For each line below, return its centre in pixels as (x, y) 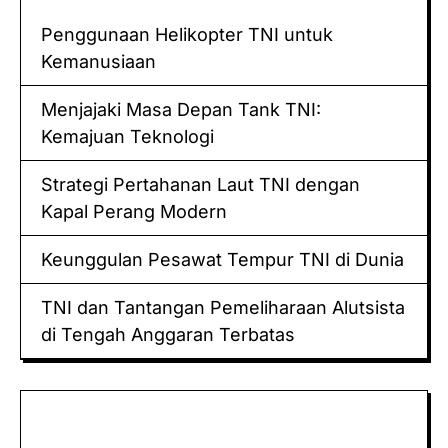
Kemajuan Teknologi (127, 137)
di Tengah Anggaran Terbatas (168, 335)
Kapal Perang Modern (134, 212)
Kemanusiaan (98, 62)
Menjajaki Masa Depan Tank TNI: (181, 110)
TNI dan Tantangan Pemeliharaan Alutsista (223, 308)
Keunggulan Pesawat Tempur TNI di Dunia (222, 260)
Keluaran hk (71, 405)
